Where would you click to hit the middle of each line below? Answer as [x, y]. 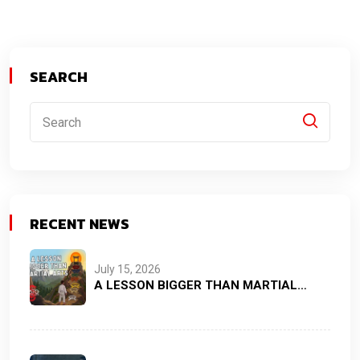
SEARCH [59, 77]
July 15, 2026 [127, 270]
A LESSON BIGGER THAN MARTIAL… [200, 286]
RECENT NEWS [80, 224]
